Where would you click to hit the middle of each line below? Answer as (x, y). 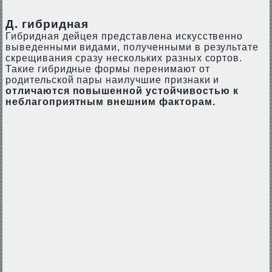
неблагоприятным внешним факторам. (110, 102)
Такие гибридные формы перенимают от (107, 69)
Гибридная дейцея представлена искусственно (124, 36)
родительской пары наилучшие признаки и (112, 80)
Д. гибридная (47, 24)
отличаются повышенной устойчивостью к (122, 91)
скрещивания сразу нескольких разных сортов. (124, 58)
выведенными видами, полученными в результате (132, 47)
